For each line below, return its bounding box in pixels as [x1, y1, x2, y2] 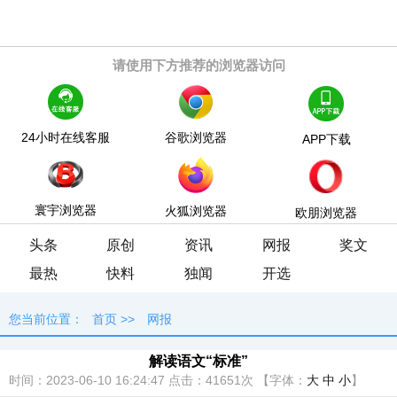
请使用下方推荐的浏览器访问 [112, 58, 285, 73]
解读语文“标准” [149, 353, 248, 369]
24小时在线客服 [20, 130, 110, 144]
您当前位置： [9, 312, 83, 326]
